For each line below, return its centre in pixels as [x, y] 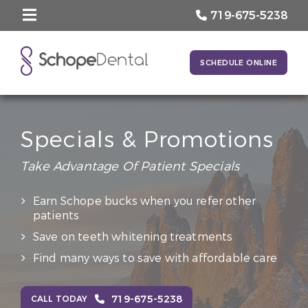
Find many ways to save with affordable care [155, 258]
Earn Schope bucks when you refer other [145, 201]
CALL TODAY [59, 299]
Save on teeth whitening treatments [133, 237]
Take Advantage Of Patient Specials [130, 166]
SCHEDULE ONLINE [239, 63]
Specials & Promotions [147, 140]
